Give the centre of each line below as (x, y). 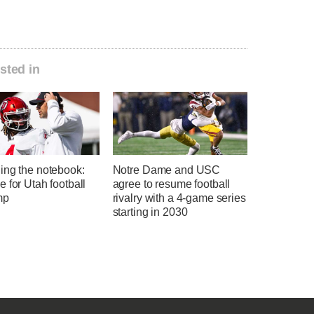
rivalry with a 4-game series (179, 198)
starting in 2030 (150, 212)
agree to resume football (171, 184)
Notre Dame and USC (166, 170)
